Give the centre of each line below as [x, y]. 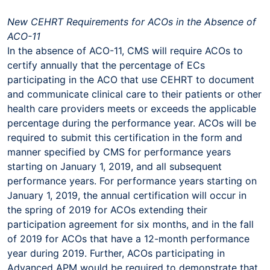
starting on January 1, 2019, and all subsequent [115, 166]
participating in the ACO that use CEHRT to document [131, 79]
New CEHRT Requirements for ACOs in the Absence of [132, 21]
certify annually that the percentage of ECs [106, 65]
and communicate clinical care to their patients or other [134, 94]
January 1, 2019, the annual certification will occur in [127, 195]
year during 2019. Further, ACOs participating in [116, 253]
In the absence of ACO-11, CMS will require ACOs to [125, 50]
